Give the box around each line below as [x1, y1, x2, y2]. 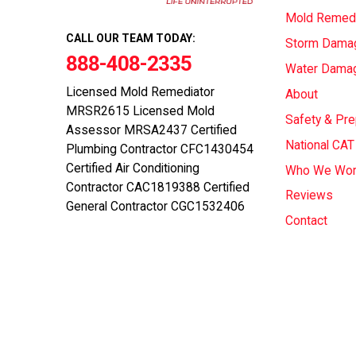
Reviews [284, 188, 333, 203]
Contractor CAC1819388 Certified [66, 180, 250, 195]
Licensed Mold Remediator [66, 84, 215, 99]
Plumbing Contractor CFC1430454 [66, 141, 253, 157]
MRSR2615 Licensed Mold [66, 103, 215, 118]
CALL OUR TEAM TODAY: [66, 31, 195, 44]
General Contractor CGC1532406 [66, 199, 245, 214]
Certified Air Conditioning [66, 161, 199, 176]
